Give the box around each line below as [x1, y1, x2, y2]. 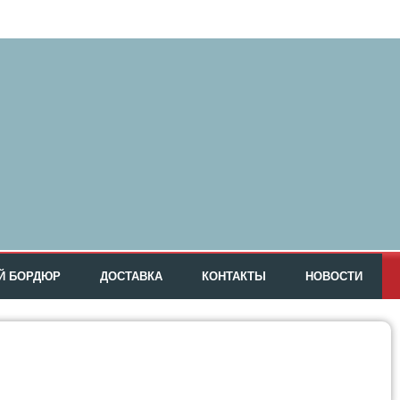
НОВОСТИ [305, 270, 362, 283]
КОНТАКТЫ [202, 270, 266, 283]
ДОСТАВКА [100, 270, 162, 283]
